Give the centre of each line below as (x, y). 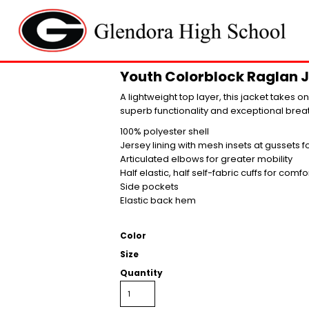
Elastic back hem (158, 200)
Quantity (141, 273)
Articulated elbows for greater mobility (206, 159)
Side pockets (149, 187)
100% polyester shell (165, 131)
